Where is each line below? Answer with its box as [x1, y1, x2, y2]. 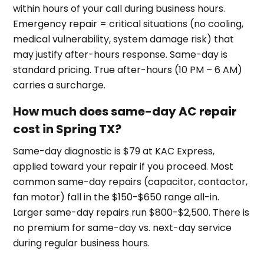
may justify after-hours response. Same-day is [13, 47, 228, 61]
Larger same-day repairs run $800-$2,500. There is [13, 205, 250, 219]
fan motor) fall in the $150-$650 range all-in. [13, 190, 220, 204]
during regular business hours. [13, 236, 150, 250]
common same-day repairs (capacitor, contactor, [13, 174, 248, 189]
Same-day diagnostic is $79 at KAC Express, [13, 144, 215, 158]
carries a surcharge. [13, 78, 106, 92]
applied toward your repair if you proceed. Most [13, 159, 234, 173]
